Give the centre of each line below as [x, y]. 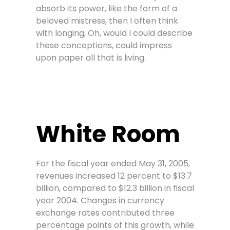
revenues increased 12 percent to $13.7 [114, 176]
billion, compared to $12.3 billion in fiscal [115, 188]
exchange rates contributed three [105, 213]
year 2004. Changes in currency [100, 200]
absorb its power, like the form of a [107, 8]
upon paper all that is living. [91, 57]
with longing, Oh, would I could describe [114, 33]
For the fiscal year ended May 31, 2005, [113, 163]
